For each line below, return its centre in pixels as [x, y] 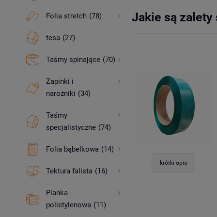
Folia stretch [66, 16]
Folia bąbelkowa [72, 149]
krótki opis [173, 163]
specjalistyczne [71, 127]
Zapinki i [60, 81]
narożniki [61, 93]
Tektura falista [69, 171]
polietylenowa [68, 205]
